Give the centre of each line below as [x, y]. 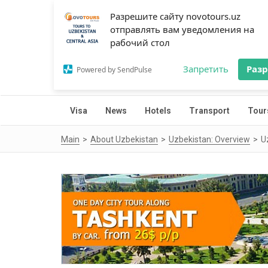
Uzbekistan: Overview [209, 139]
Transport [209, 111]
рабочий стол [140, 42]
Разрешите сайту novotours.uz [175, 16]
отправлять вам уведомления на [182, 29]
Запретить [206, 69]
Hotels [158, 111]
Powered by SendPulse [114, 69]
